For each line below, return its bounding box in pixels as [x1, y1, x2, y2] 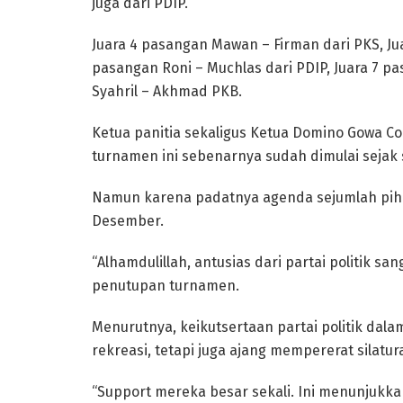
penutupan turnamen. [92, 276, 239, 294]
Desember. [92, 211, 164, 229]
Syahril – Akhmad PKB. [92, 82, 242, 100]
